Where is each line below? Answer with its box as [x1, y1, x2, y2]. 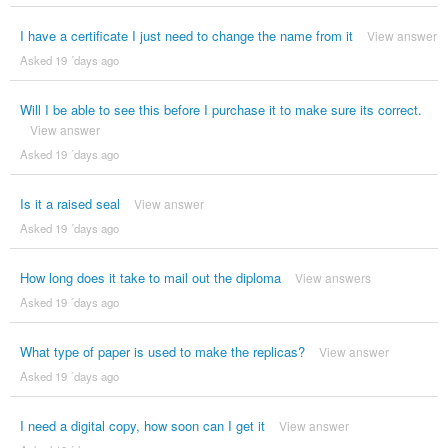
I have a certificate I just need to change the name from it [19, 25, 353, 45]
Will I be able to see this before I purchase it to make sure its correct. [19, 99, 422, 119]
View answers [294, 268, 371, 286]
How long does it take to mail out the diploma [19, 267, 281, 287]
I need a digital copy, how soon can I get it [19, 415, 265, 435]
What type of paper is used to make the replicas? [19, 341, 305, 361]
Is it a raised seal [19, 193, 120, 213]
